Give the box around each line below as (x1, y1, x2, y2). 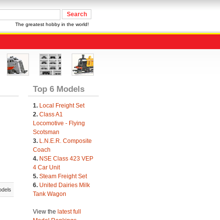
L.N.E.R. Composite (39, 137, 92, 144)
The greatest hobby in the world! (15, 22, 89, 27)
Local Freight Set (39, 102, 84, 109)
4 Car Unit (32, 164, 60, 171)
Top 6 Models (32, 84, 84, 94)
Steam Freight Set (39, 173, 87, 180)
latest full (57, 208, 81, 215)
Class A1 (39, 111, 63, 118)
